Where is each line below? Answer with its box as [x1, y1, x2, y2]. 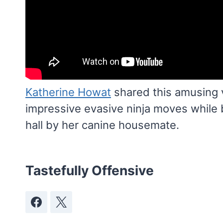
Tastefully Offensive [25, 162, 154, 178]
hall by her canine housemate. [25, 118, 179, 131]
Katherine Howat [25, 85, 111, 99]
